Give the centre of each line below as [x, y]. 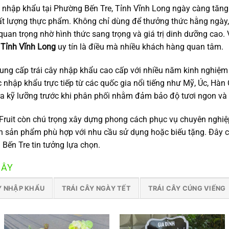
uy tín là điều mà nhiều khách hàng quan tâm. [139, 47]
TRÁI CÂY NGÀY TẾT [96, 188]
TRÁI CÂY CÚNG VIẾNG [187, 188]
